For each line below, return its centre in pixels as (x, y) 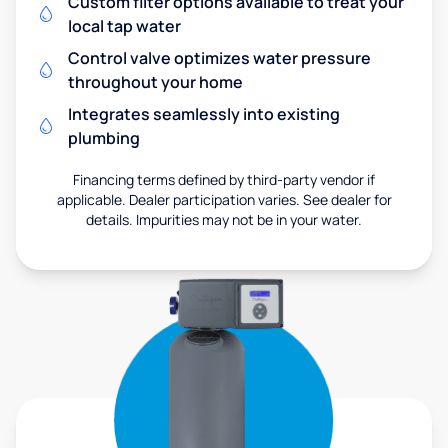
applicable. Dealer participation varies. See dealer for (224, 200)
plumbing (104, 138)
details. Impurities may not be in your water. (224, 220)
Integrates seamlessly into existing (204, 114)
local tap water (124, 26)
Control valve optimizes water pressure (219, 58)
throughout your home (155, 82)
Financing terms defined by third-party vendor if (224, 180)
